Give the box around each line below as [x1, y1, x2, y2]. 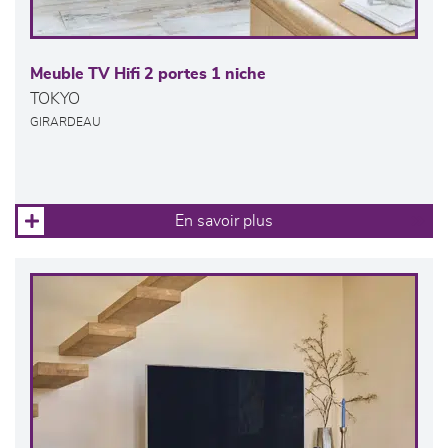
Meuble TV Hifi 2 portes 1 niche [30, 66, 266, 83]
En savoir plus [175, 213, 273, 230]
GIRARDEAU [30, 117, 101, 129]
